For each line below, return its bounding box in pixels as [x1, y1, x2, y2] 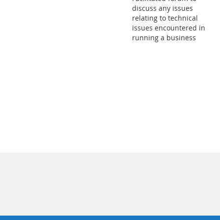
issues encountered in [132, 23, 205, 32]
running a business [132, 33, 196, 42]
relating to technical [132, 13, 198, 23]
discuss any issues [132, 3, 193, 13]
